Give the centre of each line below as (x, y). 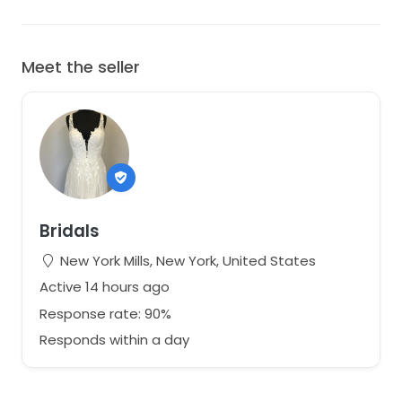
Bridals (69, 231)
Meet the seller (81, 66)
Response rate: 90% (105, 313)
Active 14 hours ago (104, 287)
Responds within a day (114, 340)
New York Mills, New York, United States (186, 260)
